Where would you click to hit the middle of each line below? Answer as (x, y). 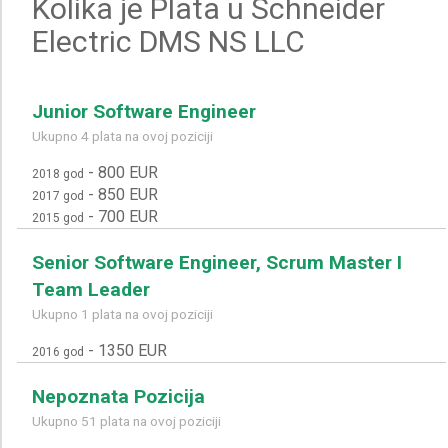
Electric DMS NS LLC (168, 41)
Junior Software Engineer (144, 111)
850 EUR (128, 194)
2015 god (58, 217)
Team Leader (91, 289)
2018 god (58, 173)
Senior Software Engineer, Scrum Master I (217, 262)
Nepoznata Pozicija (118, 396)
